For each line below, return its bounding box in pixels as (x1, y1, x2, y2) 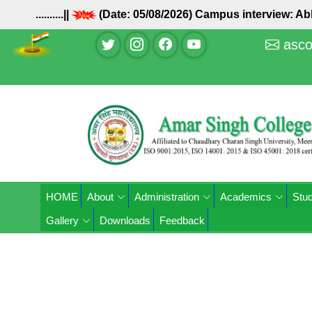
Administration (134, 191, 199, 203)
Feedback (159, 214, 205, 226)
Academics (220, 191, 272, 203)
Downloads (100, 214, 150, 226)
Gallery (46, 214, 79, 226)
